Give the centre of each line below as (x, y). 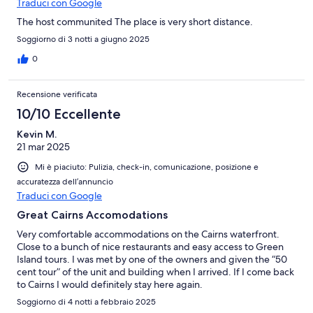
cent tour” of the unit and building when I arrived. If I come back (155, 271)
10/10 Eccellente (69, 114)
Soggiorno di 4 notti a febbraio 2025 (86, 301)
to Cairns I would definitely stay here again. (110, 284)
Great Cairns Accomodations (92, 214)
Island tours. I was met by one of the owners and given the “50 (152, 259)
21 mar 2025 (43, 146)
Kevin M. (37, 134)
